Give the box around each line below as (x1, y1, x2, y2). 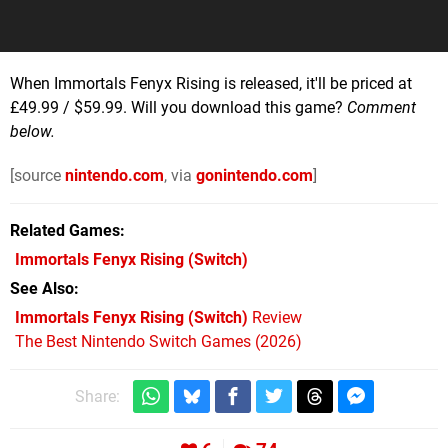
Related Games (10, 221, 120, 241)
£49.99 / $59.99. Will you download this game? (10, 98, 347, 118)
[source (10, 166, 65, 186)
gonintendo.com (196, 166, 313, 186)
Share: (74, 387, 120, 407)
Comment (347, 98, 416, 118)
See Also (10, 279, 74, 299)
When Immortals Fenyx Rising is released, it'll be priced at (10, 74, 412, 94)
